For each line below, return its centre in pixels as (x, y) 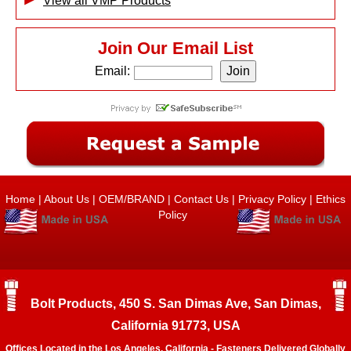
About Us (67, 199)
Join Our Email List (175, 48)
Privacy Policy (272, 199)
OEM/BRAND (132, 199)
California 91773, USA (175, 326)
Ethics (329, 199)
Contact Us (201, 199)
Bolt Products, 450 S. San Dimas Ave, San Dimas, (175, 304)
